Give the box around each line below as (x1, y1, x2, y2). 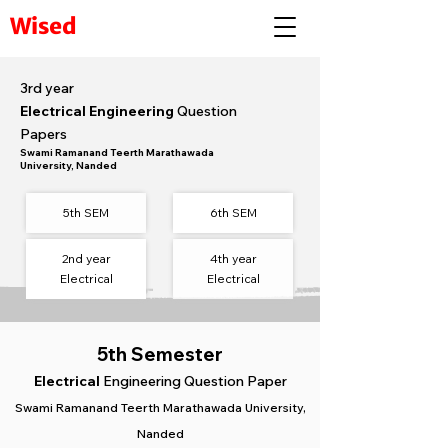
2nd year (61, 251, 111, 266)
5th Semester (97, 342, 223, 366)
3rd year (20, 79, 74, 97)
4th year (209, 251, 257, 266)
